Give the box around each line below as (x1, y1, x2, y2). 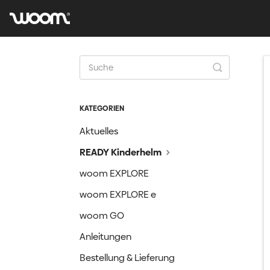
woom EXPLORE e (80, 188, 156, 201)
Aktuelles (80, 125, 118, 137)
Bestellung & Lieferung (80, 251, 175, 264)
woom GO (80, 209, 124, 222)
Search (217, 69, 254, 84)
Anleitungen (80, 230, 131, 243)
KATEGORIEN (80, 104, 124, 113)
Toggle (217, 59, 254, 74)
